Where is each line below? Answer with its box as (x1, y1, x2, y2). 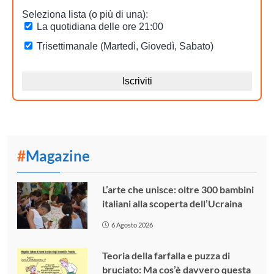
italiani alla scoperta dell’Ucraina (102, 197, 242, 209)
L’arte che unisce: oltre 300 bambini (102, 183, 254, 195)
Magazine (26, 146, 90, 165)
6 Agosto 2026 (111, 220, 154, 229)
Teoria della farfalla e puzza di (102, 250, 230, 262)
